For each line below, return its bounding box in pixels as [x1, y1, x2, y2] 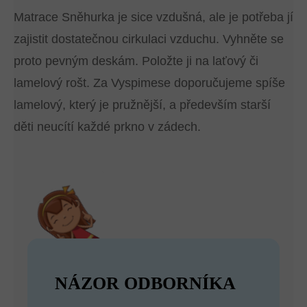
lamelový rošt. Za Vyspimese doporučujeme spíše [14, 76, 285, 90]
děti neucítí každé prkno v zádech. [14, 120, 201, 134]
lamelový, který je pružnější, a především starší [14, 98, 271, 112]
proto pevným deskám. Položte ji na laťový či [14, 54, 258, 68]
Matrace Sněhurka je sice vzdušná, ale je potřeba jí [14, 10, 293, 24]
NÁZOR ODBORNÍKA [55, 273, 236, 293]
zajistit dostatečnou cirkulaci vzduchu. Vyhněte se [14, 32, 284, 46]
